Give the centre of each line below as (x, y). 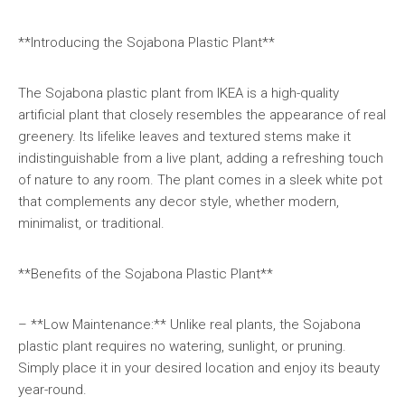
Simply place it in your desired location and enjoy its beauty (199, 368)
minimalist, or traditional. (91, 223)
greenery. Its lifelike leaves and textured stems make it (184, 137)
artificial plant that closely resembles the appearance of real (202, 115)
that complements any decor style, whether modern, (179, 202)
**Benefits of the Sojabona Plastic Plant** (146, 274)
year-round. (52, 390)
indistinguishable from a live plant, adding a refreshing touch (201, 158)
